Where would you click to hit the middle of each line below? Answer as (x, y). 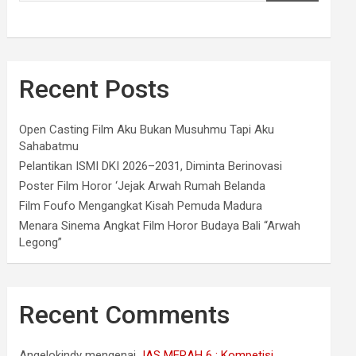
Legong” (41, 243)
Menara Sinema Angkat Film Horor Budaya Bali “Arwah (160, 226)
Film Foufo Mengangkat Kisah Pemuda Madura (141, 206)
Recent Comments (125, 315)
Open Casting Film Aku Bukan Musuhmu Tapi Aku (147, 130)
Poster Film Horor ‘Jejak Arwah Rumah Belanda (143, 186)
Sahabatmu (49, 147)
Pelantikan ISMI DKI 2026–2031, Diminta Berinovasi (151, 166)
